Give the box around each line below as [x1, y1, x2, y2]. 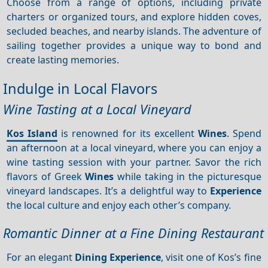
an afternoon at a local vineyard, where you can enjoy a [7, 141, 261, 154]
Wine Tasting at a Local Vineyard [3, 100, 191, 118]
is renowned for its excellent [57, 126, 198, 140]
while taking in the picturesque [114, 169, 261, 183]
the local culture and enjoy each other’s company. [7, 198, 232, 212]
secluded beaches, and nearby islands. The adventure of [7, 24, 261, 38]
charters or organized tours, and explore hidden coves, [7, 10, 261, 23]
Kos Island [7, 126, 58, 140]
